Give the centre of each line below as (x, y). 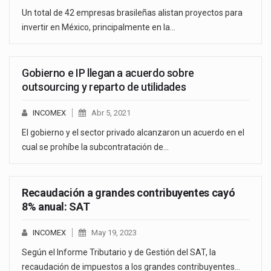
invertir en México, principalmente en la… (99, 28)
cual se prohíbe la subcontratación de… (95, 147)
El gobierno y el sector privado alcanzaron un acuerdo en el (133, 133)
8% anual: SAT (56, 207)
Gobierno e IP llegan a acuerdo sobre (108, 73)
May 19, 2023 (114, 233)
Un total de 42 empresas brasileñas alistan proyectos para (132, 13)
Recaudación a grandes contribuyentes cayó (129, 193)
